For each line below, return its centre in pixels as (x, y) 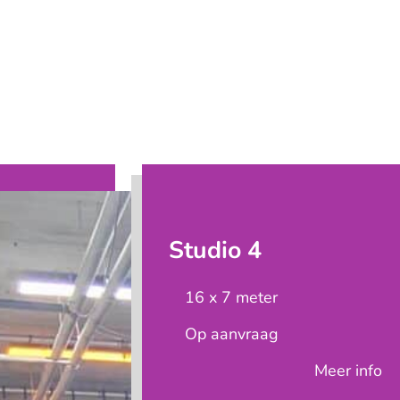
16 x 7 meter (231, 298)
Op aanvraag (231, 334)
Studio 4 (215, 250)
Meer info (349, 371)
